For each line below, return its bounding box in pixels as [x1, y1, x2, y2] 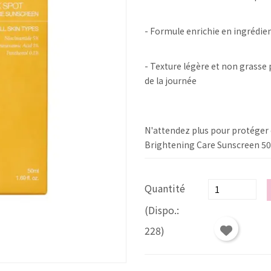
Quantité [145, 181, 185, 195]
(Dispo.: [145, 203, 179, 217]
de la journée [145, 74, 197, 87]
